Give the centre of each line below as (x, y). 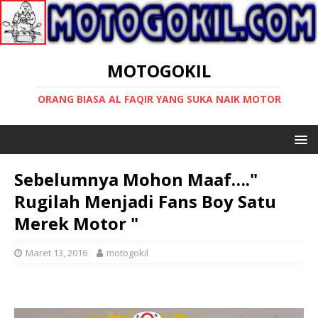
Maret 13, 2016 (56, 252)
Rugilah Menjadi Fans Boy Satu (145, 201)
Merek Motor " (76, 223)
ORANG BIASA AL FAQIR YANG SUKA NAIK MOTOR (159, 99)
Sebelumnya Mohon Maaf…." (136, 179)
